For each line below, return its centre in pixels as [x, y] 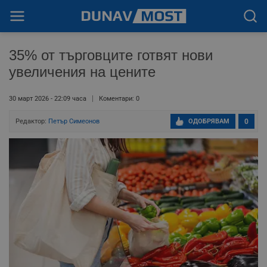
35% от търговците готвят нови [111, 55]
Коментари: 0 [119, 99]
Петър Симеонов [74, 121]
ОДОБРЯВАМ [209, 121]
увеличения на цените [82, 72]
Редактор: [32, 121]
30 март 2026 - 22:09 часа [48, 99]
